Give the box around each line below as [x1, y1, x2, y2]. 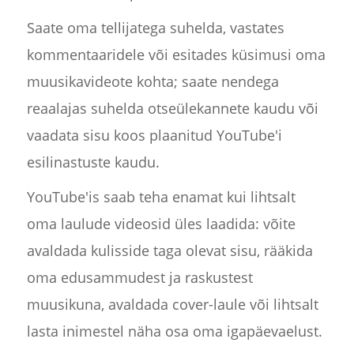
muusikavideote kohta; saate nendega [26, 72, 279, 92]
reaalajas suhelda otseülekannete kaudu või [26, 99, 318, 119]
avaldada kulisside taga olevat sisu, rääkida [26, 241, 313, 261]
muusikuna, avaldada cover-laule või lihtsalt [26, 295, 318, 314]
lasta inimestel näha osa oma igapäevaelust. [26, 322, 322, 341]
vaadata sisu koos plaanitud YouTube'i [26, 126, 282, 145]
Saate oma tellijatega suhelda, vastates [26, 18, 284, 38]
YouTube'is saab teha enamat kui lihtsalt [26, 187, 296, 207]
